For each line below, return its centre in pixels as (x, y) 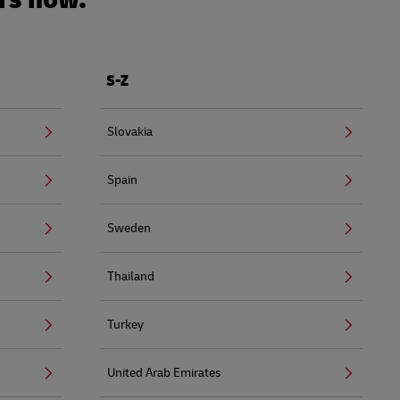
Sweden (129, 228)
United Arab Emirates (164, 372)
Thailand (131, 276)
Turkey (125, 324)
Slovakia (130, 131)
